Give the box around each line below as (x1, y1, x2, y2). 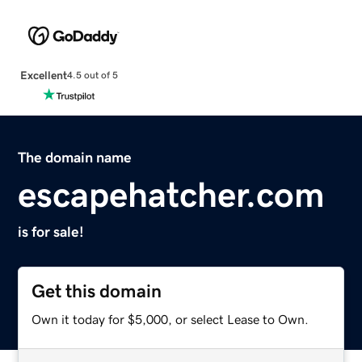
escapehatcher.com (18, 176, 326, 213)
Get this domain (32, 281, 162, 301)
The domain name (18, 149, 133, 165)
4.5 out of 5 (66, 70, 118, 81)
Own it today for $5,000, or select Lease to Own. (32, 312, 309, 326)
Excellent (19, 69, 67, 81)
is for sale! (18, 224, 85, 239)
